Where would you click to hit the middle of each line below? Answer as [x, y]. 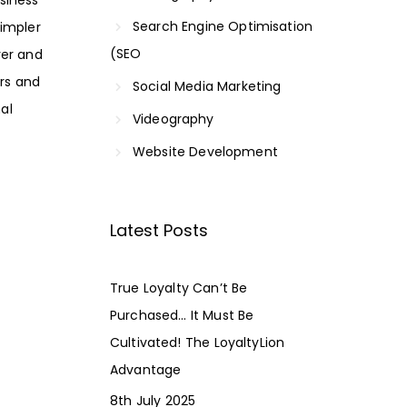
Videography [174, 119]
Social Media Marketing [207, 86]
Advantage [146, 369]
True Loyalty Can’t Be [179, 288]
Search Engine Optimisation [223, 26]
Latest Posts [159, 230]
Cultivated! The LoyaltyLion [198, 342]
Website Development [205, 151]
